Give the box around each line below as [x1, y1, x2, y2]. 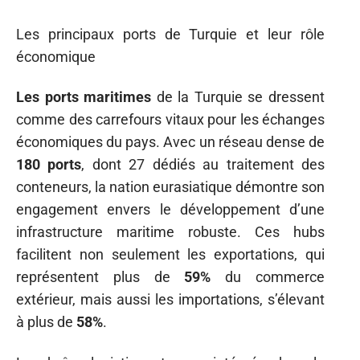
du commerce [211, 268, 325, 285]
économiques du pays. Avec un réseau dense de [16, 133, 325, 150]
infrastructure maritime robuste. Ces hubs [16, 223, 325, 240]
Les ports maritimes [16, 88, 152, 105]
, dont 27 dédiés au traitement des [81, 156, 325, 173]
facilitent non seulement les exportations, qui [16, 246, 325, 263]
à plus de [16, 313, 76, 330]
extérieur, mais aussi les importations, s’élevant [16, 291, 325, 308]
